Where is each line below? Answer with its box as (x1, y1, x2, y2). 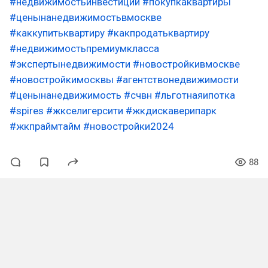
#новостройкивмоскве (133, 58, 240, 70)
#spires (10, 105, 44, 117)
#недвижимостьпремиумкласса (10, 42, 159, 54)
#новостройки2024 (83, 120, 174, 132)
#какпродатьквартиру (107, 27, 209, 39)
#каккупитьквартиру (10, 27, 105, 39)
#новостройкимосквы (10, 74, 114, 86)
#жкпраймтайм (10, 120, 81, 132)
